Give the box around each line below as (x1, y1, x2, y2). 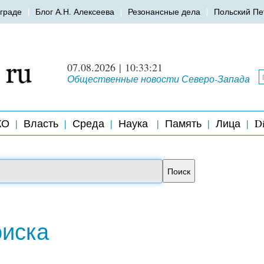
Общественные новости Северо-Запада (67, 72, 250, 85)
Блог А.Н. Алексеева (35, 6, 114, 17)
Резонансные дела (128, 6, 200, 17)
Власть (23, 115, 58, 130)
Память (164, 115, 202, 130)
